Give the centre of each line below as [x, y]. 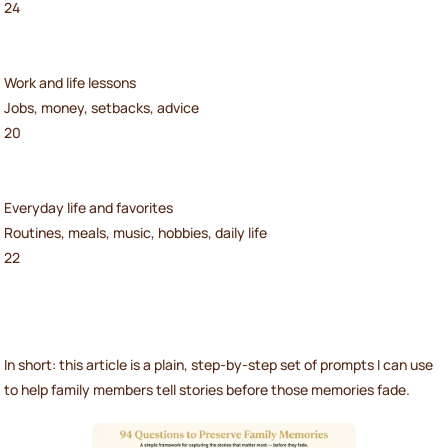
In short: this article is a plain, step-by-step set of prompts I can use [218, 365]
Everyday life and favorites [88, 208]
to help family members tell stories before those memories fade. [207, 390]
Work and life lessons [70, 83]
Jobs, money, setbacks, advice [101, 108]
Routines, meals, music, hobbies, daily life [135, 233]
